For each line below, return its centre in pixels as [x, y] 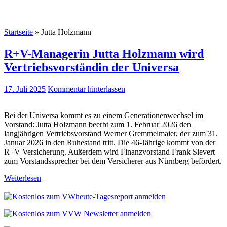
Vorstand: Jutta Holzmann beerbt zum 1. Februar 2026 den [98, 124]
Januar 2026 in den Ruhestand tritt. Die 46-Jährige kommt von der [110, 142]
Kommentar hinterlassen [86, 89]
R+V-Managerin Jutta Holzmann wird [104, 53]
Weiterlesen [23, 178]
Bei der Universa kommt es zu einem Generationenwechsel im [104, 115]
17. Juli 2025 [25, 89]
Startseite [18, 32]
